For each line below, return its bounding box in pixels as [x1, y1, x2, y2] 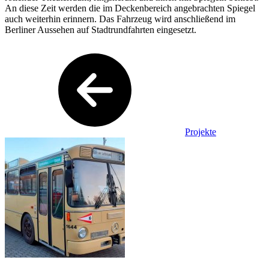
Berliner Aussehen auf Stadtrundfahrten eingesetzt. [5, 24, 196, 35]
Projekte [185, 126, 216, 137]
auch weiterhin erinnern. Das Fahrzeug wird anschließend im [5, 13, 235, 24]
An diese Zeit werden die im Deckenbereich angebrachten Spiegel [5, 2, 255, 13]
